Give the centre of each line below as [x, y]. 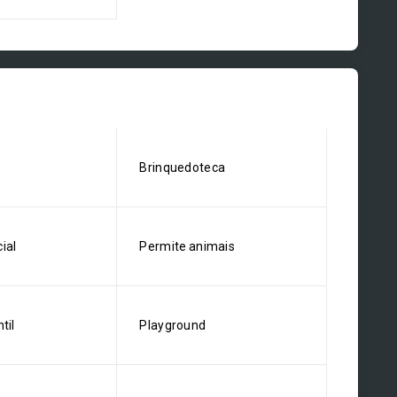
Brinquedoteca [183, 167]
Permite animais [187, 246]
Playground [173, 325]
